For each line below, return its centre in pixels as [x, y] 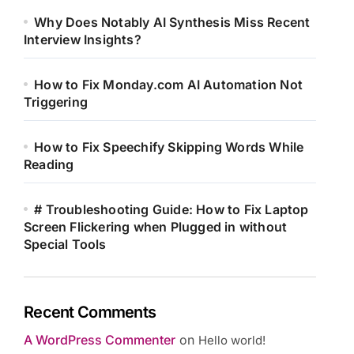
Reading [49, 164]
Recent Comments [90, 312]
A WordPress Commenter [100, 340]
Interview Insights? [83, 40]
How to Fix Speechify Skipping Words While [169, 147]
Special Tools [65, 244]
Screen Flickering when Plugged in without [156, 227]
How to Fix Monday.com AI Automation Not [169, 85]
